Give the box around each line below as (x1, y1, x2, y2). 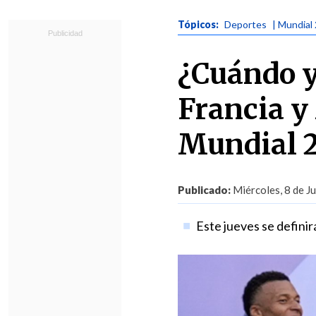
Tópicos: (178, 18, 221, 30)
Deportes (224, 18, 267, 30)
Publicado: (178, 183, 231, 196)
